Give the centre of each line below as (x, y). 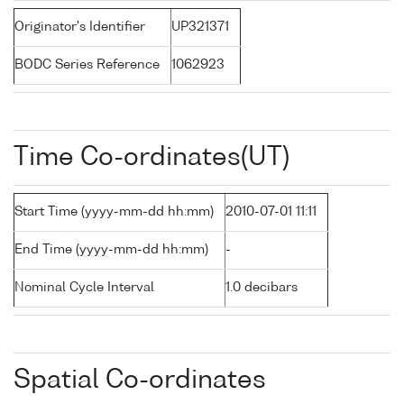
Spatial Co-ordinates (140, 381)
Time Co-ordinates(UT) (151, 158)
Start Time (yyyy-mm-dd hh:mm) (114, 212)
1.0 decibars (262, 288)
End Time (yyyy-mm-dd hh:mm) (111, 250)
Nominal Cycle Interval (84, 288)
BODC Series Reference (87, 65)
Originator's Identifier (80, 28)
